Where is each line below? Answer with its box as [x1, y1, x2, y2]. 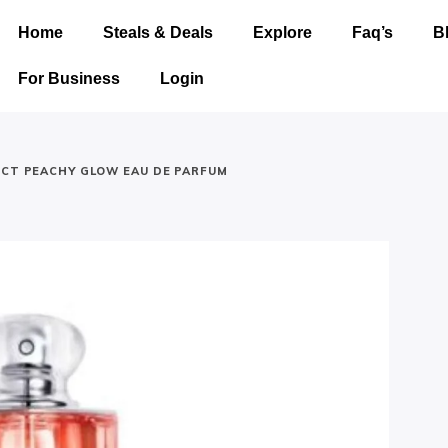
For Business [17, 70, 120, 87]
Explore [252, 24, 312, 41]
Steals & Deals [102, 24, 213, 41]
